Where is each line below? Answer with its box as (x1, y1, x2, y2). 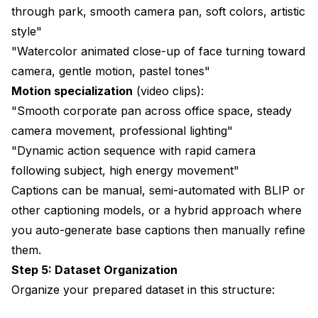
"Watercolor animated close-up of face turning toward (11, 43, 305, 58)
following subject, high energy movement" (11, 163, 239, 177)
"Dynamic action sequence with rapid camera (11, 143, 256, 158)
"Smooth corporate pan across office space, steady (11, 103, 292, 118)
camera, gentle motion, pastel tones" (11, 63, 210, 78)
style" (11, 23, 42, 38)
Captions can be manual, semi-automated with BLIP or (11, 182, 305, 197)
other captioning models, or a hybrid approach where (11, 202, 302, 217)
